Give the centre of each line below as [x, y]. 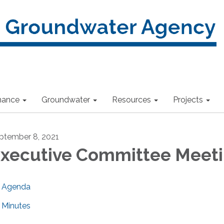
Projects [188, 100]
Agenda [16, 187]
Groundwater [66, 100]
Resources [131, 100]
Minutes [16, 206]
